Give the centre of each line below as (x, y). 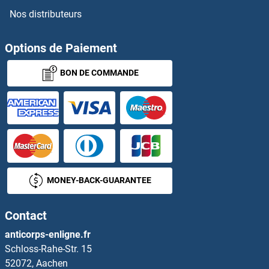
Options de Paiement (61, 48)
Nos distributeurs (46, 14)
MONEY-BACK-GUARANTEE (99, 180)
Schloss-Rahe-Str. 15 (48, 249)
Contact (26, 215)
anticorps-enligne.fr (48, 234)
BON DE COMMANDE (99, 73)
